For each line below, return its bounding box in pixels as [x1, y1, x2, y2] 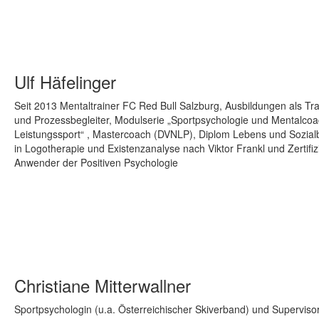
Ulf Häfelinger [14, 69, 116, 95]
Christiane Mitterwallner [14, 273, 191, 298]
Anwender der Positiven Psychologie [14, 155, 178, 170]
